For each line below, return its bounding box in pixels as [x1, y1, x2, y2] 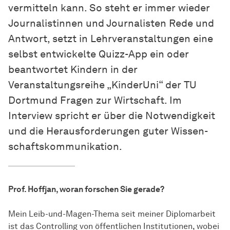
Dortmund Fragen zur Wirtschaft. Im [8, 94, 182, 107]
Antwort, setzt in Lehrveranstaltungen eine [8, 32, 213, 45]
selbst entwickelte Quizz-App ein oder [8, 48, 189, 61]
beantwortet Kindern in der [8, 63, 138, 76]
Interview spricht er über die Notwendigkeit [8, 109, 215, 122]
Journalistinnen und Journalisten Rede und [8, 17, 214, 30]
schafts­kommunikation [8, 140, 119, 153]
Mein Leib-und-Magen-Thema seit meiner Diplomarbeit [8, 209, 216, 219]
